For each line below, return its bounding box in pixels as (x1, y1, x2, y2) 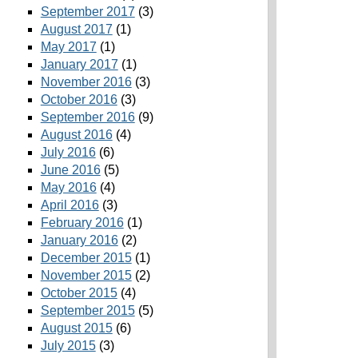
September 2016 (40, 110, 135, 125)
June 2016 (40, 163, 101, 177)
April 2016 (40, 198, 99, 213)
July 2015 (40, 339, 96, 353)
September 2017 (40, 5, 135, 19)
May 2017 (40, 40, 97, 54)
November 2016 (40, 75, 132, 89)
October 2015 (40, 286, 117, 300)
